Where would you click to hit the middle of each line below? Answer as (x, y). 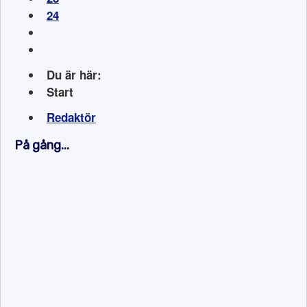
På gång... (42, 145)
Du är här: (77, 75)
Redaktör (71, 117)
